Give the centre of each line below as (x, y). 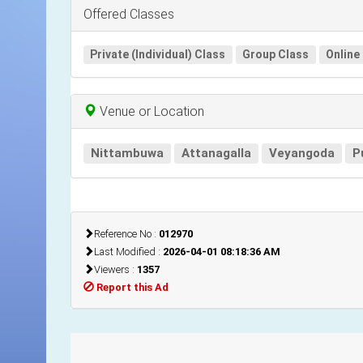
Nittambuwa (127, 153)
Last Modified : (128, 251)
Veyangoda (302, 153)
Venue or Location (150, 111)
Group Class (276, 54)
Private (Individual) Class (158, 54)
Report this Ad (132, 287)
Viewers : (115, 269)
